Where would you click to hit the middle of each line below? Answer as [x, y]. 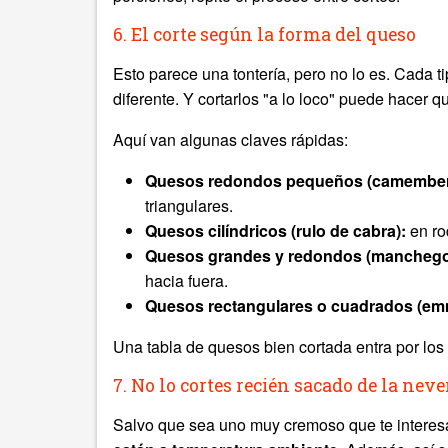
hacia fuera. [186, 280]
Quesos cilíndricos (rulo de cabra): [275, 230]
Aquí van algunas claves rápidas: [230, 139]
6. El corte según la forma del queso [264, 34]
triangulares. [189, 205]
